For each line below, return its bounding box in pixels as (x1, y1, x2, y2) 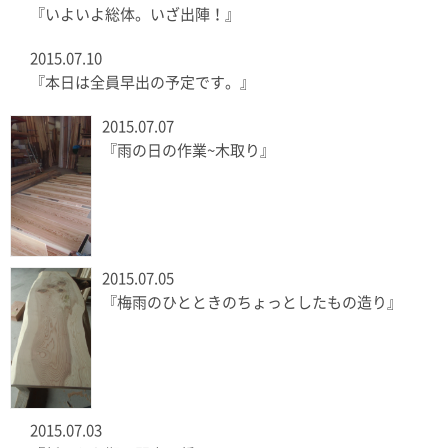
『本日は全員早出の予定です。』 (30, 75, 255, 91)
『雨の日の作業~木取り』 (102, 143, 275, 159)
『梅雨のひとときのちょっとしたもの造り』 (102, 295, 402, 311)
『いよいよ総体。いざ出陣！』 (30, 7, 240, 23)
